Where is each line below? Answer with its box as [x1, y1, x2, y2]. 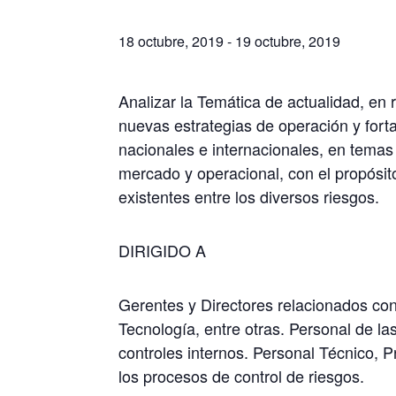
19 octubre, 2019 [235, 31, 341, 51]
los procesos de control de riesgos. [118, 364, 365, 387]
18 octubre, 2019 [118, 31, 225, 51]
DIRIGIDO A [118, 239, 207, 262]
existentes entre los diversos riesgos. [118, 185, 380, 208]
